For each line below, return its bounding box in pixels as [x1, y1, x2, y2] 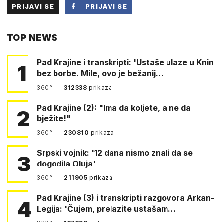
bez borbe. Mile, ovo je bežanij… [37, 68, 164, 78]
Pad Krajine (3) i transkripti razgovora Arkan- [37, 192, 214, 203]
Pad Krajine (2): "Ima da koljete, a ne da [37, 102, 191, 112]
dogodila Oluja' [37, 158, 96, 168]
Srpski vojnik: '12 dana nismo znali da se [37, 147, 193, 158]
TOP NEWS [7, 32, 58, 43]
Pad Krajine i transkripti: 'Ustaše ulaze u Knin [37, 57, 214, 67]
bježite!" [37, 113, 71, 123]
